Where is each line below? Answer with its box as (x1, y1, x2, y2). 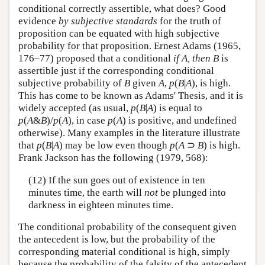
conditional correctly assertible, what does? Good (18, 3, 226, 15)
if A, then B (173, 53, 219, 64)
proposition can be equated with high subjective (18, 28, 219, 40)
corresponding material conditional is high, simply (18, 246, 230, 258)
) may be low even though (59, 140, 170, 151)
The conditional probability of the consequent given (18, 221, 237, 233)
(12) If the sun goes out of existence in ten (28, 174, 205, 186)
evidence (18, 15, 59, 27)
